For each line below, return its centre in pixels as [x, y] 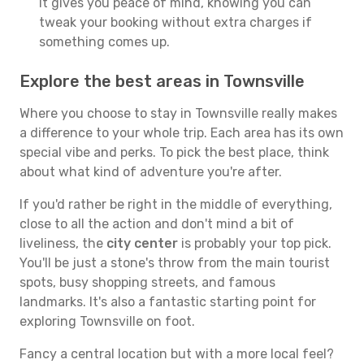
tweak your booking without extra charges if [175, 22]
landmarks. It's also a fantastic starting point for [168, 302]
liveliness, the [63, 243]
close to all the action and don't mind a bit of [157, 224]
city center [142, 243]
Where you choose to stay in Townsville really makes [178, 113]
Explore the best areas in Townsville [162, 81]
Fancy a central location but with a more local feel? [177, 354]
